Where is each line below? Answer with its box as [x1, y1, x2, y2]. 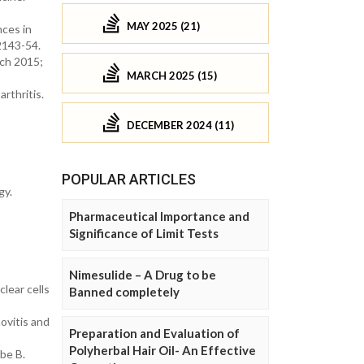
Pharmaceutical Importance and [69, 209, 249, 224]
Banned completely [69, 284, 180, 300]
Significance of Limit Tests [69, 226, 219, 241]
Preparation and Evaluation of [69, 326, 240, 341]
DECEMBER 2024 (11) [127, 118, 234, 132]
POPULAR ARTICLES [62, 171, 196, 188]
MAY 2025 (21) [127, 19, 200, 32]
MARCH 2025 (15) [127, 68, 217, 82]
